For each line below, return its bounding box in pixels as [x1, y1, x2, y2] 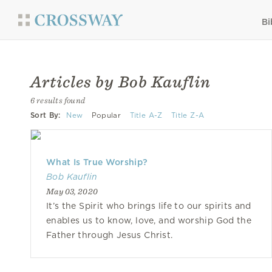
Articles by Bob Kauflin [30, 72, 211, 92]
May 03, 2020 [46, 186, 98, 196]
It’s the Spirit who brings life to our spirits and [46, 201, 251, 211]
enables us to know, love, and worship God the [46, 216, 251, 225]
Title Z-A [171, 111, 205, 120]
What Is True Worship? [46, 157, 148, 167]
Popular [91, 111, 121, 120]
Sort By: [30, 111, 61, 120]
